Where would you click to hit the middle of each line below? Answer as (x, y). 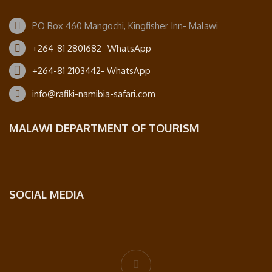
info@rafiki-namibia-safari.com (94, 94)
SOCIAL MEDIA (46, 195)
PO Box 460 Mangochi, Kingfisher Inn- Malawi (125, 26)
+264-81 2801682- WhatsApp (92, 49)
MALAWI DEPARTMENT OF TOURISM (104, 128)
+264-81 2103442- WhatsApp (91, 71)
